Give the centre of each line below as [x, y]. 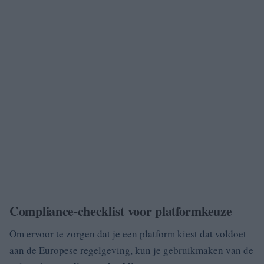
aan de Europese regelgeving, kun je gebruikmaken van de [131, 250]
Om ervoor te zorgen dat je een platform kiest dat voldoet [128, 234]
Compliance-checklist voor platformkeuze [121, 211]
